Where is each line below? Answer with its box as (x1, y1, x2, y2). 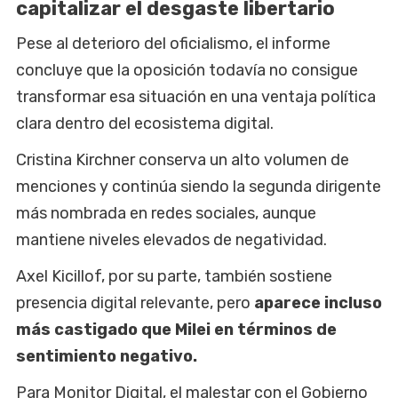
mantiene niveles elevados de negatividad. (16, 230, 327, 251)
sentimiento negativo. (16, 346, 197, 367)
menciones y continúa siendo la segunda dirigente (16, 177, 381, 197)
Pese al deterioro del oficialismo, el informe (16, 34, 330, 54)
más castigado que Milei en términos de (16, 320, 337, 340)
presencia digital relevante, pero (16, 293, 254, 314)
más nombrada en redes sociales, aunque (16, 203, 316, 224)
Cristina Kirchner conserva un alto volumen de (16, 150, 349, 171)
